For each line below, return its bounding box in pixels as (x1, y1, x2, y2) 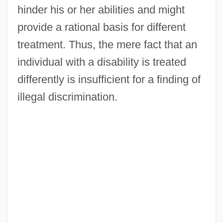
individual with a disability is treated (17, 55, 186, 68)
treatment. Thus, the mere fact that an (17, 38, 197, 51)
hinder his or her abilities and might (17, 3, 185, 16)
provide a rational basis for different (17, 20, 186, 33)
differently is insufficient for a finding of (17, 73, 201, 86)
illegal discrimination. (17, 90, 117, 103)
